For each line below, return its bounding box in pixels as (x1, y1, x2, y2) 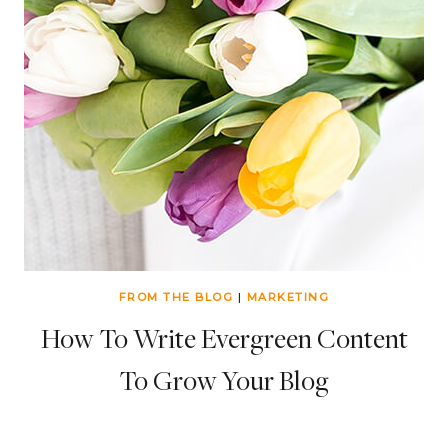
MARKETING (246, 290, 330, 304)
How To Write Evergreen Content (40, 321, 408, 356)
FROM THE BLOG (118, 290, 234, 304)
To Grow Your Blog (119, 363, 329, 398)
